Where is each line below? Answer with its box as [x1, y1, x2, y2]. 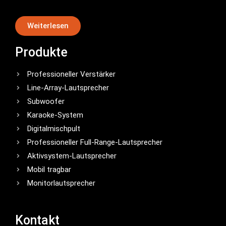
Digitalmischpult [27, 124, 80, 134]
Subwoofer [27, 97, 65, 106]
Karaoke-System [27, 110, 83, 120]
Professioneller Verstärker [27, 70, 116, 79]
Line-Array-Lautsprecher [27, 83, 109, 93]
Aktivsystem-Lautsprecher [27, 151, 117, 161]
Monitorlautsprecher [27, 179, 95, 188]
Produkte [15, 45, 68, 60]
